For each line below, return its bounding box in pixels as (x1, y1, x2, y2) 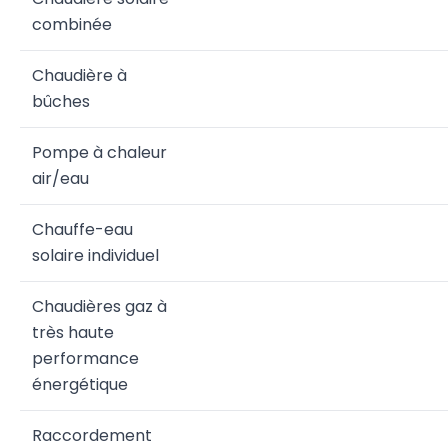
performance (32, 347, 139, 370)
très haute (32, 321, 114, 344)
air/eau (32, 167, 89, 190)
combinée (32, 13, 112, 36)
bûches (32, 90, 90, 113)
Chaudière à (32, 64, 127, 87)
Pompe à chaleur (32, 141, 167, 164)
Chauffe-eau (32, 218, 133, 241)
